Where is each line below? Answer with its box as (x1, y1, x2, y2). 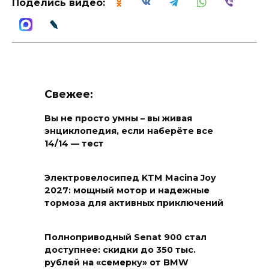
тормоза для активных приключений (44, 198, 223, 209)
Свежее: (44, 88, 93, 101)
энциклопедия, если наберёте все (44, 125, 213, 137)
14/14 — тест (44, 138, 104, 150)
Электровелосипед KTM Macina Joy (44, 172, 216, 184)
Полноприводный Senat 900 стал (44, 232, 207, 243)
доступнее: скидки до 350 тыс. (44, 244, 196, 256)
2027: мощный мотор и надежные (44, 185, 210, 196)
